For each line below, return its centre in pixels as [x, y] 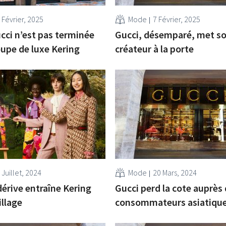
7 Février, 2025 [176, 19]
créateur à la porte [154, 48]
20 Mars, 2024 [175, 172]
